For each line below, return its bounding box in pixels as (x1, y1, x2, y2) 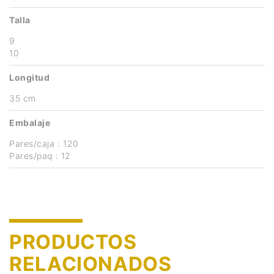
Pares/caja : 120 (9, 138, 79, 149)
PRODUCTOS (9, 229, 137, 254)
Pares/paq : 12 (9, 150, 71, 161)
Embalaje (9, 117, 51, 128)
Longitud (9, 72, 50, 83)
